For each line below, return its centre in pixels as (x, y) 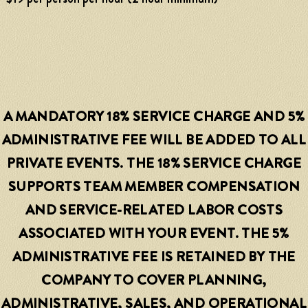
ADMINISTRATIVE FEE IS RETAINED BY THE (154, 257)
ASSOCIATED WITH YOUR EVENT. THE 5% (154, 234)
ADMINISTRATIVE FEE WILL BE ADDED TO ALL (154, 140)
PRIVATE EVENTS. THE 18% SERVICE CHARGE (154, 164)
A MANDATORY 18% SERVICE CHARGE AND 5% (154, 117)
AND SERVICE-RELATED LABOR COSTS (154, 210)
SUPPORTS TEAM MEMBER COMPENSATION (154, 187)
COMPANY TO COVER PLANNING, (154, 280)
